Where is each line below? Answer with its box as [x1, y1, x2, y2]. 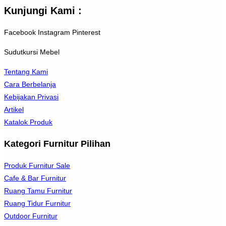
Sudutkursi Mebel [4, 47, 60, 56]
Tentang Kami [4, 67, 48, 76]
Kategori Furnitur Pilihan [4, 138, 110, 149]
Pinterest [72, 28, 100, 36]
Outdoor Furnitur [4, 211, 58, 220]
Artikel [4, 105, 24, 114]
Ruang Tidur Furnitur [4, 199, 71, 207]
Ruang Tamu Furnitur [4, 186, 72, 195]
